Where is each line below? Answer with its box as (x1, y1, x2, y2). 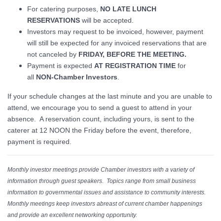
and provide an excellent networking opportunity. (7, 211, 137, 219)
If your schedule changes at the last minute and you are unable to (7, 92, 212, 100)
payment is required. (7, 137, 72, 146)
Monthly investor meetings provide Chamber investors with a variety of (7, 166, 194, 173)
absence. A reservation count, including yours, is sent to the (7, 114, 194, 123)
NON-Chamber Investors (36, 73, 117, 81)
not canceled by (27, 50, 78, 58)
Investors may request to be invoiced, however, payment (27, 27, 203, 36)
